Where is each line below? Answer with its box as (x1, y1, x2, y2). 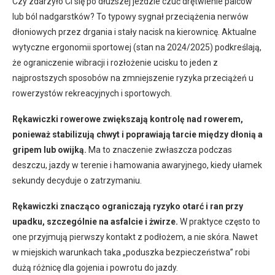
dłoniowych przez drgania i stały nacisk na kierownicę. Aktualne (12, 26, 257, 37)
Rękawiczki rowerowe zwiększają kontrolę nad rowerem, (12, 114, 243, 124)
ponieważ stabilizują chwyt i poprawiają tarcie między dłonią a (12, 129, 263, 139)
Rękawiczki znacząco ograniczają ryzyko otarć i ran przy (12, 201, 243, 211)
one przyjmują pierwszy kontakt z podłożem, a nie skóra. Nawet (12, 231, 258, 242)
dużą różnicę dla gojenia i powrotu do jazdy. (12, 262, 178, 273)
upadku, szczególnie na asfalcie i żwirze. (12, 216, 178, 227)
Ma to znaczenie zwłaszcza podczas (87, 144, 232, 155)
